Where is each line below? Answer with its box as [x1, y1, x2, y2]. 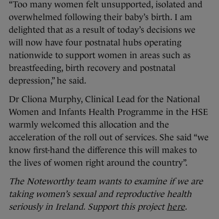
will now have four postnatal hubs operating [9, 38, 181, 48]
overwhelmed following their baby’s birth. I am [9, 12, 192, 22]
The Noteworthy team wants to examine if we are [9, 176, 203, 187]
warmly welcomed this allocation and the [9, 120, 169, 130]
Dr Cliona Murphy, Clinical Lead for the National [9, 94, 200, 105]
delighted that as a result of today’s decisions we [9, 25, 196, 35]
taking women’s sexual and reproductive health [9, 189, 192, 199]
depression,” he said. [9, 76, 87, 86]
